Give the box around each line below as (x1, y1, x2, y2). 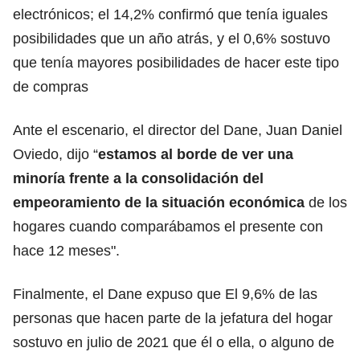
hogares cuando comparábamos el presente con (13, 218, 323, 235)
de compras (13, 78, 88, 95)
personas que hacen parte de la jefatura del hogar (13, 309, 333, 326)
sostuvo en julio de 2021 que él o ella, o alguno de (13, 333, 334, 350)
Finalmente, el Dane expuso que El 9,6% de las (13, 285, 317, 302)
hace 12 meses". (13, 242, 120, 259)
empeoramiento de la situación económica (13, 194, 309, 211)
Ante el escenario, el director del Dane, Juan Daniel (13, 121, 342, 138)
